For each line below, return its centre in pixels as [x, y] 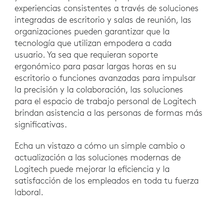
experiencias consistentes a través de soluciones [107, 8]
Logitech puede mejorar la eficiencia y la [92, 169]
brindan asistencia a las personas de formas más [108, 113]
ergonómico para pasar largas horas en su [95, 66]
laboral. [29, 192]
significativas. [42, 124]
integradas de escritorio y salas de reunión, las [103, 20]
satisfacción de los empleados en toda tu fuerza [107, 181]
